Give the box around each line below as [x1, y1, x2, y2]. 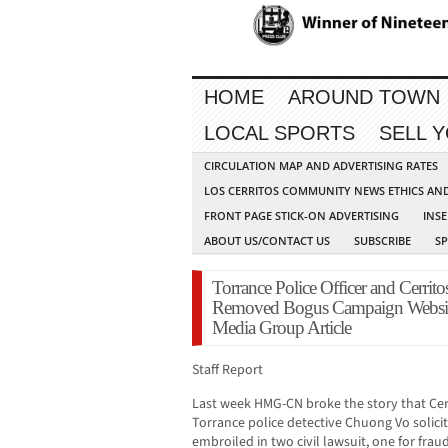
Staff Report [192, 360, 263, 381]
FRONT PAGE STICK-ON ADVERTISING [204, 208, 399, 224]
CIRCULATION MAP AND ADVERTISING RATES [204, 158, 438, 174]
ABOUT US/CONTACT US [204, 233, 330, 249]
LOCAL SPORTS [204, 122, 355, 145]
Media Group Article [212, 317, 351, 339]
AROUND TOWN [288, 86, 440, 109]
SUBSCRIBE [354, 233, 411, 249]
